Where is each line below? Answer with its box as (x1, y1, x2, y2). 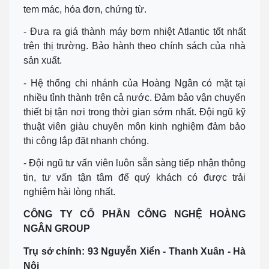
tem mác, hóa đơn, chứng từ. (23, 4, 149, 15)
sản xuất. (23, 55, 64, 66)
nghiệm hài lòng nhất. (23, 187, 118, 198)
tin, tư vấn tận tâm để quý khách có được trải (23, 172, 246, 183)
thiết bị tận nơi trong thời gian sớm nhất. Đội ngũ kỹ (23, 106, 246, 117)
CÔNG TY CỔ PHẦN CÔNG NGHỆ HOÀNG (23, 209, 246, 220)
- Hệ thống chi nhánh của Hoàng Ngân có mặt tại (23, 77, 246, 88)
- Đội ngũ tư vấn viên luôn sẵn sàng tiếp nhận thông (23, 158, 246, 169)
